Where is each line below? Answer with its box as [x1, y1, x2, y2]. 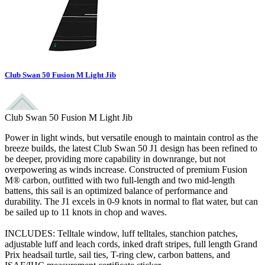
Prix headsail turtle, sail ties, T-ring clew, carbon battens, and [5, 250, 230, 260]
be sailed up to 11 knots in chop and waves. [5, 207, 167, 218]
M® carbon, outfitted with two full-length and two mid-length [5, 175, 235, 186]
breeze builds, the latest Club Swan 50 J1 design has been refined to [5, 143, 257, 154]
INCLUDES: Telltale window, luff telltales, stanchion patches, [5, 228, 238, 239]
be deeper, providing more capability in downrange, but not [5, 154, 225, 164]
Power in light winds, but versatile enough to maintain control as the [5, 132, 258, 143]
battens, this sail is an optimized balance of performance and [5, 186, 228, 196]
